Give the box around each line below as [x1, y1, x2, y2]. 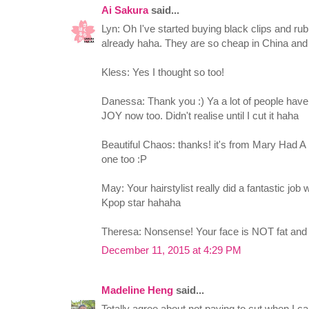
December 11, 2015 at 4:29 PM [101, 244, 241, 257]
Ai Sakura [101, 4, 148, 17]
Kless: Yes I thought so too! [101, 66, 224, 79]
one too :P [101, 153, 147, 166]
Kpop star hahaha [101, 197, 181, 209]
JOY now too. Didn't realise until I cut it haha [101, 110, 299, 122]
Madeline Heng [101, 284, 173, 297]
